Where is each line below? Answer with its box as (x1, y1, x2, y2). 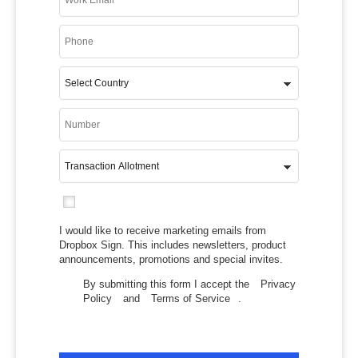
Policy (83, 292, 112, 304)
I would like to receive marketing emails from (59, 224, 266, 237)
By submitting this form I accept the (83, 277, 249, 290)
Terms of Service (151, 292, 230, 304)
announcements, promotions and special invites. (59, 253, 283, 265)
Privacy (261, 277, 296, 290)
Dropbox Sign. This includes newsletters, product (59, 238, 286, 251)
